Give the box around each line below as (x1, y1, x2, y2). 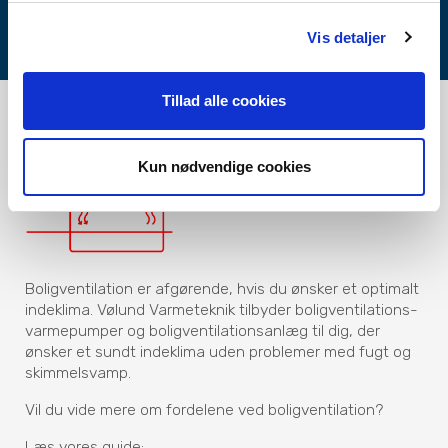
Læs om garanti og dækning (114, 19, 334, 40)
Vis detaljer (307, 28, 387, 46)
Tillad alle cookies (162, 92, 286, 109)
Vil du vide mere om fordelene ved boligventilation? (25, 399, 384, 419)
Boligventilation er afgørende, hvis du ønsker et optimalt (25, 279, 420, 299)
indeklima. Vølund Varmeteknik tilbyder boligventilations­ (25, 300, 419, 320)
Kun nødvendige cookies (137, 157, 311, 175)
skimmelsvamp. (25, 363, 132, 383)
